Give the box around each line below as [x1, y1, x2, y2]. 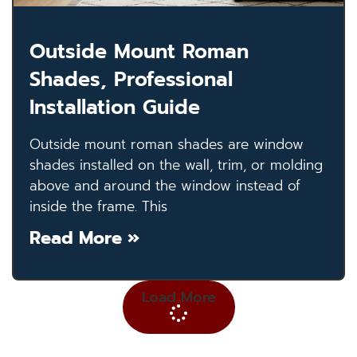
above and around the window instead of [29, 175, 300, 197]
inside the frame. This [29, 196, 167, 218]
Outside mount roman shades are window [29, 134, 304, 155]
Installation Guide [29, 92, 200, 124]
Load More [141, 286, 216, 309]
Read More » [29, 225, 139, 252]
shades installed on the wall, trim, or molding [29, 155, 323, 176]
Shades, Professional [29, 65, 233, 96]
